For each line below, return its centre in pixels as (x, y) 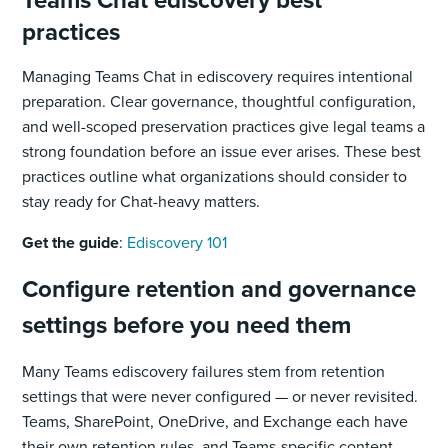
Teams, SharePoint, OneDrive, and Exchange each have (215, 421)
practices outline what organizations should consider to (215, 176)
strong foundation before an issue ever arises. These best (222, 151)
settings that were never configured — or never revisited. (220, 396)
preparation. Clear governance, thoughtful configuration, (219, 101)
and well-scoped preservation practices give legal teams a (224, 126)
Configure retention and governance (219, 288)
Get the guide (71, 242)
